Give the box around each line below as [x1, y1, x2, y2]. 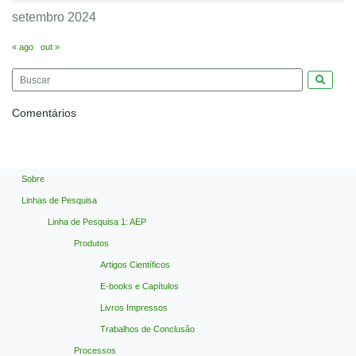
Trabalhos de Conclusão [100, 323, 195, 334]
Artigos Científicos [100, 259, 170, 269]
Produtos [74, 238, 109, 248]
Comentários [12, 106, 76, 119]
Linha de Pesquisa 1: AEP [48, 216, 146, 226]
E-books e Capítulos [100, 281, 179, 291]
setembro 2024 [12, 10, 96, 25]
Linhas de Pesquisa [21, 195, 97, 205]
